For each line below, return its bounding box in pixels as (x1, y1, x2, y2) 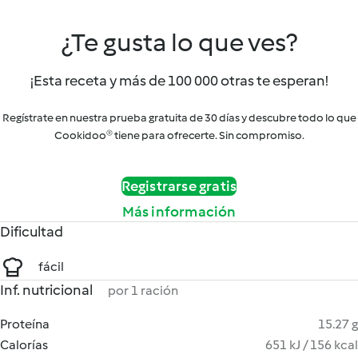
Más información (121, 203, 237, 221)
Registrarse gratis (121, 177, 237, 195)
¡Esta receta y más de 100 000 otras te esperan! (30, 72, 328, 89)
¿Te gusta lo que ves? (61, 27, 297, 58)
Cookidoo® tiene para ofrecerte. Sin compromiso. (54, 129, 304, 142)
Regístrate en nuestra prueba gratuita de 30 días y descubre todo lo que (2, 111, 356, 125)
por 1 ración (108, 283, 178, 298)
